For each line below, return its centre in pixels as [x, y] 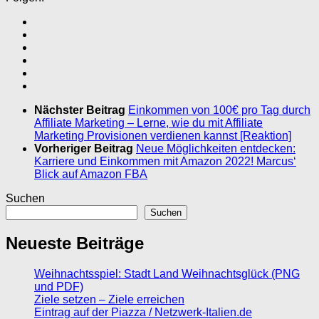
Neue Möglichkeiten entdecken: [216, 148]
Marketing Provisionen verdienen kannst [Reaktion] [163, 135]
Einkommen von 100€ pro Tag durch [219, 110]
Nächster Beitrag [81, 110]
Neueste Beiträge [75, 244]
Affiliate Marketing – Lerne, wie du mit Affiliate [148, 122]
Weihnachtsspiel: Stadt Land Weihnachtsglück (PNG [167, 274]
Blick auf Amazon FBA [91, 174]
